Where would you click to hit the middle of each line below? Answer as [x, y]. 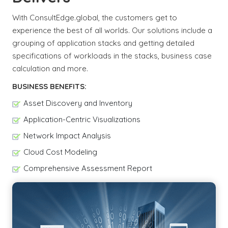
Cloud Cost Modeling [60, 152]
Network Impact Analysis [67, 136]
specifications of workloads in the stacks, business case [112, 56]
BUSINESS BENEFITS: [49, 86]
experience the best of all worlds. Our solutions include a [112, 30]
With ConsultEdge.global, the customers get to [95, 18]
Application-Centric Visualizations [82, 119]
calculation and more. [50, 68]
